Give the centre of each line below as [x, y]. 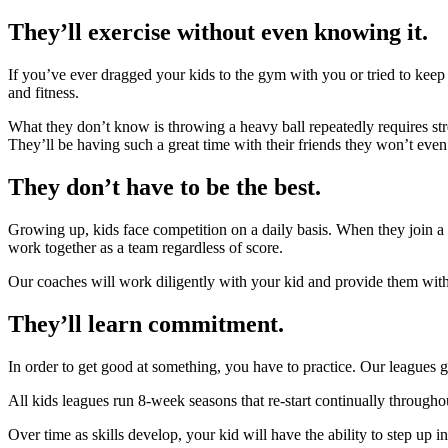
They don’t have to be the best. [164, 187]
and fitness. [43, 93]
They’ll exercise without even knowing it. [218, 32]
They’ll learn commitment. [146, 323]
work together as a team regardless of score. [145, 248]
